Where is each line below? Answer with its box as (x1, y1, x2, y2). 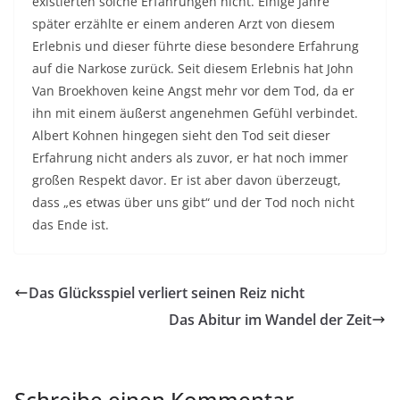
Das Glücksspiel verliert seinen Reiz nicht (29, 283, 304, 304)
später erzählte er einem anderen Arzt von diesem (32, 15, 335, 33)
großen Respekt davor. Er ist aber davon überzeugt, (32, 171, 341, 189)
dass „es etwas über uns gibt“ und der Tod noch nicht (32, 194, 354, 212)
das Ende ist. (32, 216, 109, 234)
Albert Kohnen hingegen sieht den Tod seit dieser (32, 127, 330, 145)
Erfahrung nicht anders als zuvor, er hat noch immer (32, 149, 348, 167)
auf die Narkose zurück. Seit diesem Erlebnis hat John (32, 60, 354, 78)
